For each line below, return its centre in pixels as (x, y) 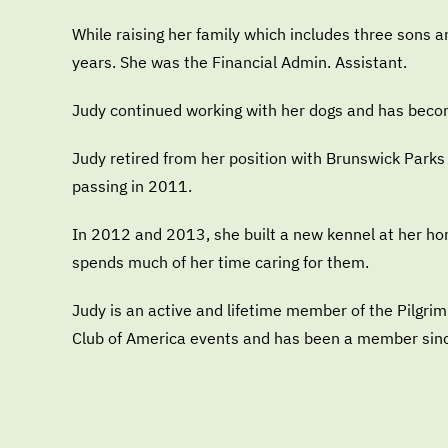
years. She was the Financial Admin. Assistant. (239, 62)
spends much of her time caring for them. (220, 262)
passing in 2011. (132, 186)
